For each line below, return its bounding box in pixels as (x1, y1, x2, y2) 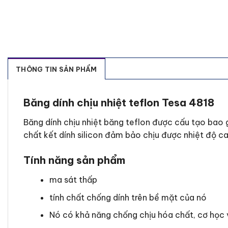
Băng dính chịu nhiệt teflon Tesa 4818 (23, 96, 214, 109)
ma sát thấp (49, 175, 97, 185)
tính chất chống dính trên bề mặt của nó (49, 192, 207, 203)
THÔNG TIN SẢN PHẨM (16, 65, 97, 74)
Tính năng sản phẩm (23, 154, 125, 167)
